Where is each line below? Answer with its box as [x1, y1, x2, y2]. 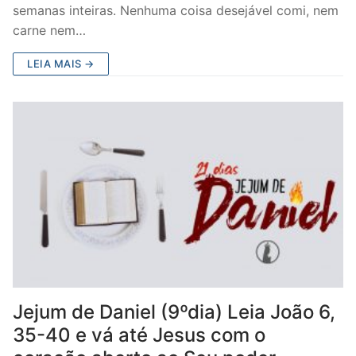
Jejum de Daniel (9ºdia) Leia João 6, [13, 300, 335, 323]
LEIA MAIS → [27, 57, 95, 70]
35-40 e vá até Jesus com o [13, 323, 265, 346]
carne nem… [13, 22, 86, 38]
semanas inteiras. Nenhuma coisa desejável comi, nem [13, 2, 339, 18]
